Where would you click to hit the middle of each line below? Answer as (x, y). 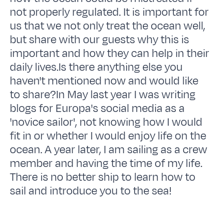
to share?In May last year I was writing (103, 95)
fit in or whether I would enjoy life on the (108, 136)
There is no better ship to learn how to (103, 177)
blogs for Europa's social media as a (97, 108)
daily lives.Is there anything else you (96, 67)
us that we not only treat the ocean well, (108, 26)
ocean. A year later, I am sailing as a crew (109, 150)
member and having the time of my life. (106, 163)
